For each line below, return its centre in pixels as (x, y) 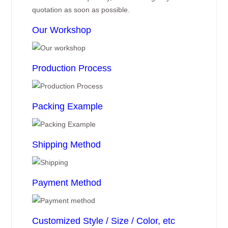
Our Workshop (62, 30)
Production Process (72, 68)
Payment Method (67, 183)
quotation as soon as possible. (81, 10)
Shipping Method (67, 145)
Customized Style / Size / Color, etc (104, 221)
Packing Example (68, 106)
